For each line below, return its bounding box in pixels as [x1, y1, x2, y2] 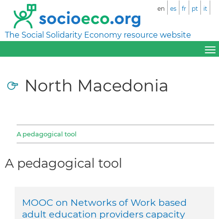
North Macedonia [24, 75, 169, 95]
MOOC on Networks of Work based [22, 196, 187, 208]
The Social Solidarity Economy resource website [5, 30, 191, 40]
